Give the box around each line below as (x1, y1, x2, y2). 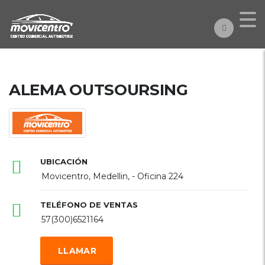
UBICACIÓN (40, 157, 88, 166)
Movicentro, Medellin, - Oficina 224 (41, 171, 183, 182)
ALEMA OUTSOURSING (9, 80, 188, 99)
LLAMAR (58, 245, 96, 256)
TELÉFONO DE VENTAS (40, 200, 138, 209)
